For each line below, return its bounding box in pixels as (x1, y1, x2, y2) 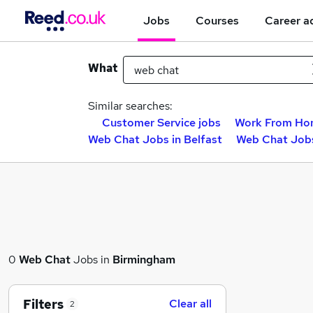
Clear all (169, 296, 212, 311)
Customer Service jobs (102, 115, 221, 130)
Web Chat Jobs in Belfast (88, 132, 222, 147)
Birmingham (112, 252, 175, 267)
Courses (196, 13, 239, 28)
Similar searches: (88, 99, 173, 113)
